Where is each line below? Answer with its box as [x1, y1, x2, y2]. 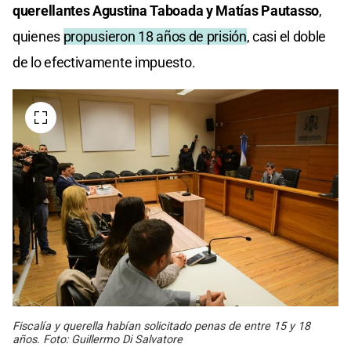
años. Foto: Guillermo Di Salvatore [13, 332, 183, 346]
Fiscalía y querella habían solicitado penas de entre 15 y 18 [13, 319, 310, 333]
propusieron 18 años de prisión [63, 27, 247, 45]
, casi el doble [246, 27, 327, 45]
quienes [13, 27, 63, 45]
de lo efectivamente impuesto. [13, 53, 196, 71]
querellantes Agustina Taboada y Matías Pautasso [13, 2, 319, 19]
